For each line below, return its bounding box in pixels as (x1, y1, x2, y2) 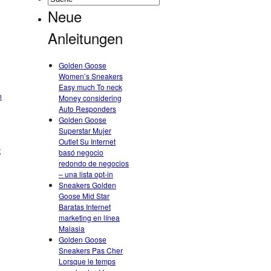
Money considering (59, 93, 122, 103)
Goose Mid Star (59, 191, 109, 201)
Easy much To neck (59, 82, 122, 92)
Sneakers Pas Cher (59, 245, 123, 255)
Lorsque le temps (59, 256, 116, 266)
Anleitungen (48, 27, 123, 48)
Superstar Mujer (59, 125, 111, 135)
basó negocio (59, 147, 103, 157)
